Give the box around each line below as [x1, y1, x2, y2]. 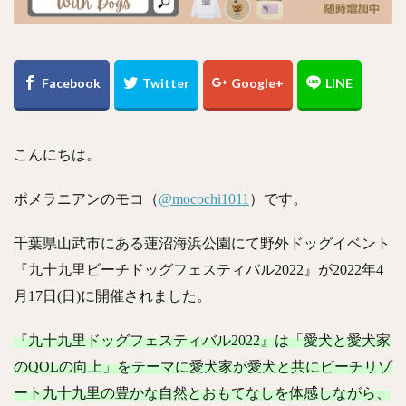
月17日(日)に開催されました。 [14, 287, 211, 304]
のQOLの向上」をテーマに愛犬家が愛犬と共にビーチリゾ [14, 358, 392, 374]
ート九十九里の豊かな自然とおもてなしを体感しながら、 [14, 384, 391, 401]
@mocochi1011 [159, 190, 249, 207]
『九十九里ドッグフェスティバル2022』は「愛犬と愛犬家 [14, 332, 391, 348]
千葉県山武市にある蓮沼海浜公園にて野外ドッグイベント [14, 235, 391, 251]
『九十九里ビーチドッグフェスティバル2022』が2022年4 [14, 261, 383, 277]
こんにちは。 [14, 146, 101, 162]
